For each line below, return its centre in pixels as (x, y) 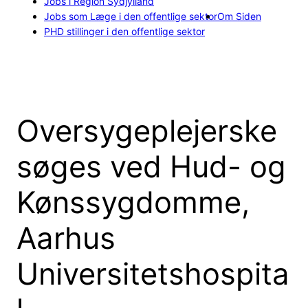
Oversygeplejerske (147, 131)
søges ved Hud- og (151, 166)
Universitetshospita (153, 274)
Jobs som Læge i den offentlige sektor (131, 16)
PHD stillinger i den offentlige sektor (124, 31)
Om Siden (239, 16)
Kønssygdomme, (133, 202)
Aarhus (66, 238)
